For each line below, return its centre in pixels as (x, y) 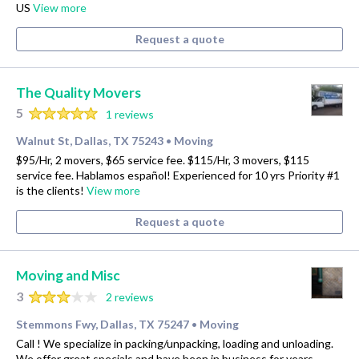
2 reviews (129, 297)
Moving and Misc (68, 276)
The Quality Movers (79, 92)
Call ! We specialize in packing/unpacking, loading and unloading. (175, 344)
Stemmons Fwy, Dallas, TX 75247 (103, 325)
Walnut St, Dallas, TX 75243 (90, 141)
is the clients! (51, 191)
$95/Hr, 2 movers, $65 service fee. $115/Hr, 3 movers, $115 (163, 160)
